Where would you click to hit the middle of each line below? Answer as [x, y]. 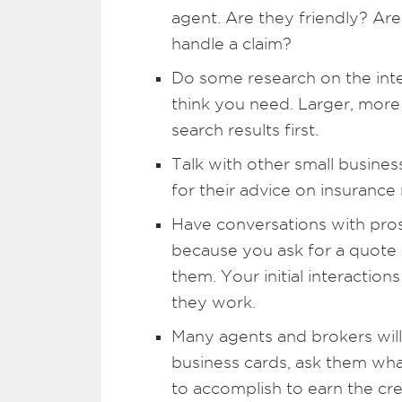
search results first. [245, 130]
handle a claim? [232, 44]
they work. [214, 302]
